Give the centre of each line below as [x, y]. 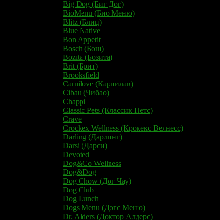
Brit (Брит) [80, 66]
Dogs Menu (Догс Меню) [104, 207]
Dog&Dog [80, 172]
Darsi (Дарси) [85, 145]
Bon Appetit [82, 39]
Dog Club [78, 190]
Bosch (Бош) [83, 48]
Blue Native [82, 30]
